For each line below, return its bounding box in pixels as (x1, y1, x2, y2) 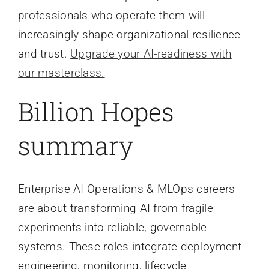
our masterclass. (17, 65, 105, 80)
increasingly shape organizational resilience (17, 27, 241, 41)
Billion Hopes (17, 94, 174, 128)
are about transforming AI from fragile (17, 201, 213, 215)
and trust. (17, 46, 71, 61)
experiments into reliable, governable (17, 220, 207, 234)
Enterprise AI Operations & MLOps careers (17, 181, 235, 196)
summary (17, 128, 133, 162)
